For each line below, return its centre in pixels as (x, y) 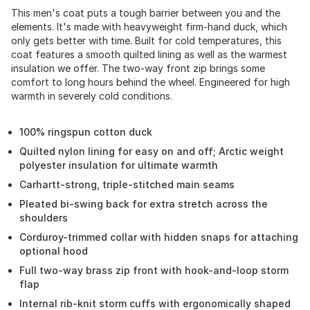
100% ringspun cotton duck (86, 132)
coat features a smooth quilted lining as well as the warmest (149, 54)
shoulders (44, 218)
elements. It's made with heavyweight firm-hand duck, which (149, 27)
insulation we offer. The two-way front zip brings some (138, 68)
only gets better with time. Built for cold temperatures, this (146, 40)
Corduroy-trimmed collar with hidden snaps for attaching (159, 237)
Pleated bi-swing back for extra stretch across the (144, 204)
